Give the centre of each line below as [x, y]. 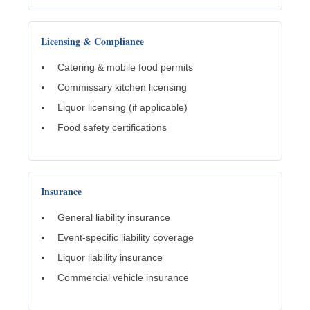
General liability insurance [114, 218]
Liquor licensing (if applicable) [122, 108]
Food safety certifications [112, 128]
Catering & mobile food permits [125, 67]
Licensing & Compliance [92, 42]
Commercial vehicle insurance [123, 278]
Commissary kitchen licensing [122, 88]
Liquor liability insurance [110, 258]
